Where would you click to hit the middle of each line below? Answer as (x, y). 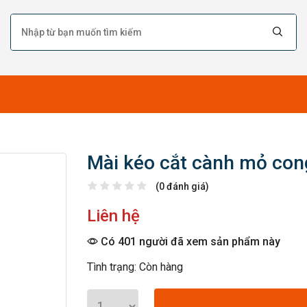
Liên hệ (113, 216)
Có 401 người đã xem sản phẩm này (189, 242)
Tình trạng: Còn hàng (135, 267)
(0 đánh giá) (182, 186)
